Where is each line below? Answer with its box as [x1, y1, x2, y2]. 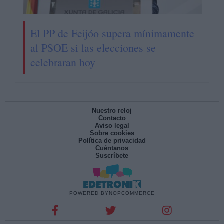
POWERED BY [69, 190, 109, 196]
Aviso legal [94, 122, 129, 130]
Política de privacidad [78, 137, 146, 145]
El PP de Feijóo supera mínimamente [30, 26, 194, 41]
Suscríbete [95, 152, 128, 160]
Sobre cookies [89, 129, 134, 137]
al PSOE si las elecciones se [30, 40, 156, 55]
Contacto [98, 114, 126, 122]
